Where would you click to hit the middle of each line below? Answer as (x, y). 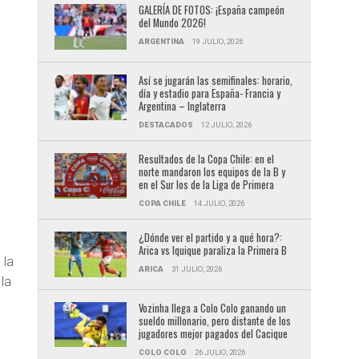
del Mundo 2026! (172, 23)
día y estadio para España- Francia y (209, 93)
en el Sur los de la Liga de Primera (206, 184)
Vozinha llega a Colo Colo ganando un (212, 308)
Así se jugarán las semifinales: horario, (215, 80)
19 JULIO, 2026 (217, 41)
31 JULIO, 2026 (196, 268)
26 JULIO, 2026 (220, 352)
